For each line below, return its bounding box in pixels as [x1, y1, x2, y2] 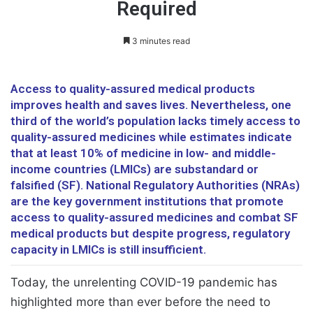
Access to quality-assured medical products [10, 82, 255, 96]
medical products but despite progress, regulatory [10, 226, 290, 241]
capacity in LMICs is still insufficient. [10, 242, 206, 257]
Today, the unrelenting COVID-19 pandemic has [10, 275, 277, 290]
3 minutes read [129, 36, 190, 47]
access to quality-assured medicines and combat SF [10, 210, 298, 225]
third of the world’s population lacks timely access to [10, 114, 300, 129]
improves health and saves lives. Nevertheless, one [10, 98, 291, 112]
